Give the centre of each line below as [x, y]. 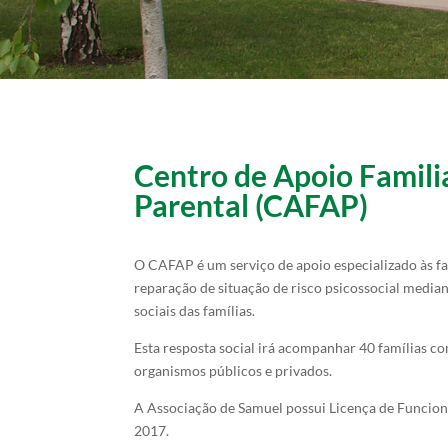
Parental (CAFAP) [251, 205]
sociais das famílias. [195, 311]
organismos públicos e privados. [233, 371]
